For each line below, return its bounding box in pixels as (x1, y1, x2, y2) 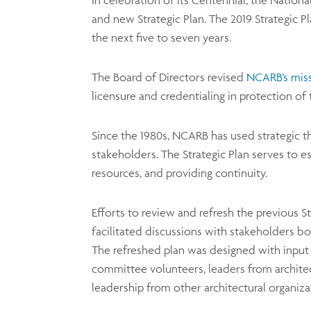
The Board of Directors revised (92, 70, 246, 85)
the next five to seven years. (92, 31, 231, 45)
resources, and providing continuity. (92, 166, 267, 180)
